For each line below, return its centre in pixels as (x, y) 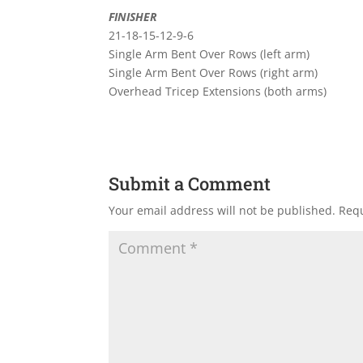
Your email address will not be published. (222, 211)
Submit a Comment (190, 184)
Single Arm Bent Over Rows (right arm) (214, 73)
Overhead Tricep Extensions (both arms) (218, 92)
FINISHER (133, 17)
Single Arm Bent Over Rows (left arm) (209, 54)
